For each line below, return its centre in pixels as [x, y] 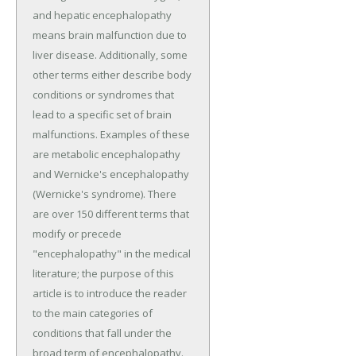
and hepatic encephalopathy [102, 15]
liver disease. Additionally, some [110, 55]
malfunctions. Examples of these [111, 135]
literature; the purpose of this [103, 274]
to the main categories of [93, 313]
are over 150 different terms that [111, 214]
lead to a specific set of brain [102, 115]
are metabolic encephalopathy [106, 155]
